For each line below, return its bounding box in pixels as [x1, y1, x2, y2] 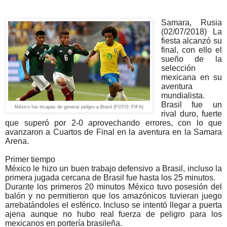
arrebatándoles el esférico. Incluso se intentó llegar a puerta [5, 201, 222, 210]
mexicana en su [161, 73, 222, 82]
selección [161, 64, 196, 73]
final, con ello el [161, 46, 222, 55]
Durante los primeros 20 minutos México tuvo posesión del [5, 182, 222, 192]
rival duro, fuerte [161, 109, 222, 119]
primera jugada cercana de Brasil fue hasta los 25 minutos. [5, 173, 215, 182]
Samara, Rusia [161, 18, 222, 27]
